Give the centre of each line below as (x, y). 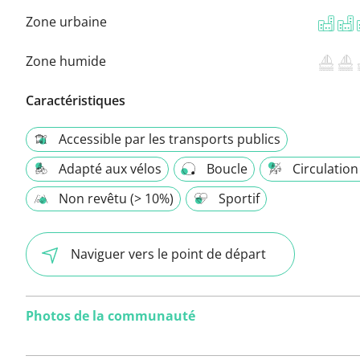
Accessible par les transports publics (170, 139)
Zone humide (66, 61)
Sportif (239, 198)
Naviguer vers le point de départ (168, 254)
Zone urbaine (66, 21)
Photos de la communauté (110, 315)
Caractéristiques (76, 100)
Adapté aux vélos (110, 168)
